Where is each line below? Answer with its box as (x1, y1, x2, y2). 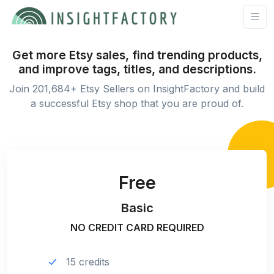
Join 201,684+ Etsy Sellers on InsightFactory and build (9, 82, 265, 95)
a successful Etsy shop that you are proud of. (31, 97, 243, 109)
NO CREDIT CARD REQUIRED (70, 221, 204, 234)
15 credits (66, 255, 109, 268)
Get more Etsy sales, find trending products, (12, 47, 262, 62)
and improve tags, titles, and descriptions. (18, 61, 256, 76)
